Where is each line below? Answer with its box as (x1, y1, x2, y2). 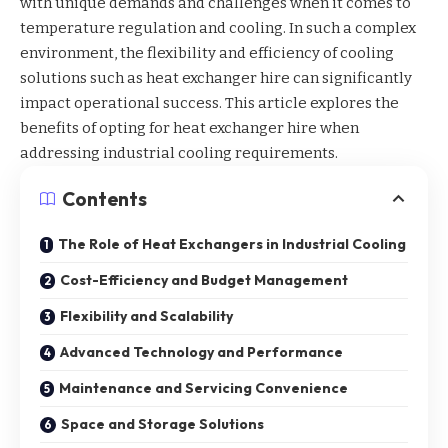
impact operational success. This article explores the (20, 93, 399, 112)
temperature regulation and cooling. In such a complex (20, 18, 416, 37)
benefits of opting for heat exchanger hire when (20, 118, 359, 137)
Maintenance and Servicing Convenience (59, 378, 348, 397)
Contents (62, 186, 147, 211)
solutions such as (20, 68, 146, 87)
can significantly (290, 68, 412, 87)
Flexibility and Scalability (60, 306, 233, 325)
